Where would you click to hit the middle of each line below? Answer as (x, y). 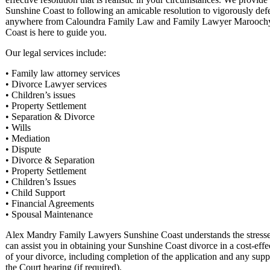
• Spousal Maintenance (49, 214)
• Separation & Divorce (50, 116)
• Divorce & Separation (50, 160)
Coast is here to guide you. (56, 32)
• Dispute (23, 149)
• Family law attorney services (63, 73)
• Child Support (35, 192)
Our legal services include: (56, 52)
